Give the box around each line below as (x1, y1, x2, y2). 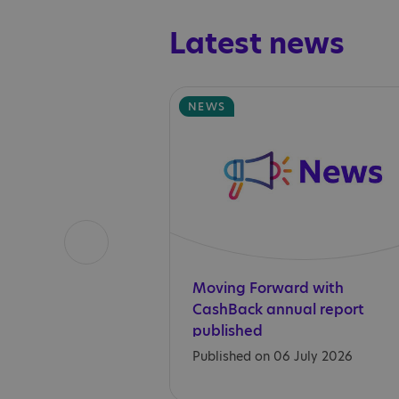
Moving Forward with (192, 278, 344, 299)
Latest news (169, 23, 345, 64)
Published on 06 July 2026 (192, 347, 353, 366)
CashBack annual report (192, 299, 364, 321)
